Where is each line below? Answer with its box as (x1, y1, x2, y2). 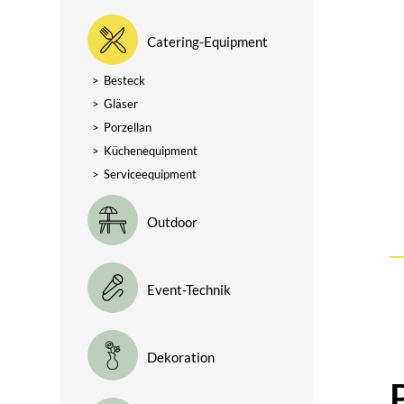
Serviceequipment (104, 167, 197, 181)
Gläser (104, 96, 139, 111)
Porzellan (104, 120, 152, 134)
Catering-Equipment (147, 33, 269, 50)
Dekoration (147, 349, 216, 365)
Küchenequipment (104, 143, 198, 158)
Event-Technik (147, 281, 232, 298)
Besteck (104, 73, 146, 87)
